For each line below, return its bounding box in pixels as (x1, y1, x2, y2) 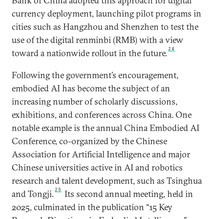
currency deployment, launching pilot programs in (12, 7, 201, 19)
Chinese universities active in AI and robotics (12, 161, 183, 173)
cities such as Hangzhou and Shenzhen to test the (12, 21, 198, 32)
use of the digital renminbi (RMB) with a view (12, 34, 183, 45)
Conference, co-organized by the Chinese (12, 135, 167, 147)
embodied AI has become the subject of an (12, 82, 170, 94)
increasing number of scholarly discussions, (12, 95, 177, 107)
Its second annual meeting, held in (63, 188, 194, 199)
